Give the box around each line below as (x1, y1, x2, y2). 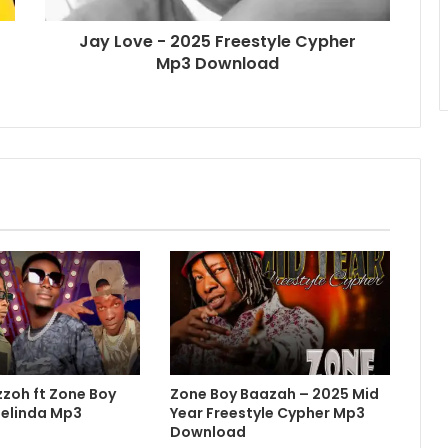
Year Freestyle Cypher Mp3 (169, 403, 365, 424)
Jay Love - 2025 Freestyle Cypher (79, 30, 356, 54)
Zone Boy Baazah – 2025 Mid (169, 384, 379, 405)
